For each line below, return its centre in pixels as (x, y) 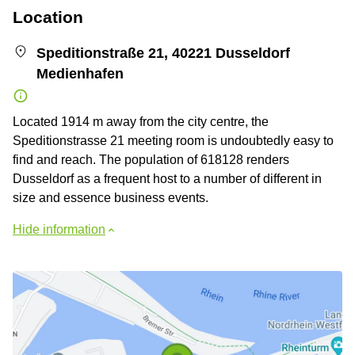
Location (48, 17)
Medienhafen (80, 73)
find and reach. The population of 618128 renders (151, 159)
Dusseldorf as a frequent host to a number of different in (167, 178)
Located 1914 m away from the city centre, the (141, 121)
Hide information (59, 229)
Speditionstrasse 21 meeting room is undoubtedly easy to (173, 140)
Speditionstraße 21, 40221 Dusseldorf (163, 53)
